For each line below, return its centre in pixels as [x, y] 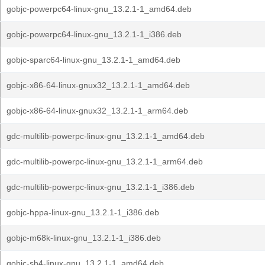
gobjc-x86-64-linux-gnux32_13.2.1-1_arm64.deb [97, 111]
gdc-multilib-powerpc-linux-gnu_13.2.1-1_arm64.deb [105, 161]
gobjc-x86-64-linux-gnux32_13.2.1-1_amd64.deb [98, 85]
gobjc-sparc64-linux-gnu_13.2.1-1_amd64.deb [93, 60]
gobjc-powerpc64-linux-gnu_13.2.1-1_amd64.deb [99, 9]
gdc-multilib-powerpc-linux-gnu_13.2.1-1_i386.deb [101, 187]
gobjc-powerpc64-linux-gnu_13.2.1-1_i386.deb [94, 34]
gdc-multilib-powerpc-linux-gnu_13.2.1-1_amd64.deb [106, 136]
